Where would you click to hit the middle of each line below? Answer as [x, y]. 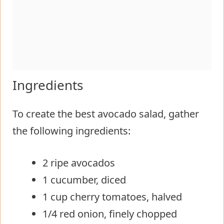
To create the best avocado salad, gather [106, 113]
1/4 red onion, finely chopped [110, 213]
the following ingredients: [71, 130]
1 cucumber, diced [84, 179]
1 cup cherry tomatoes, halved [112, 196]
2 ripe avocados [79, 162]
